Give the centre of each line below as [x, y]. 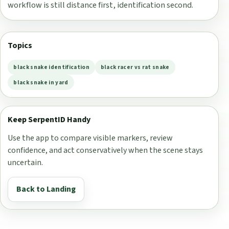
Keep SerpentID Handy [49, 120]
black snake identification [52, 67]
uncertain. [26, 162]
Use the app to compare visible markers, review [90, 138]
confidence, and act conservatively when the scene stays [106, 150]
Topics [20, 46]
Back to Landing [46, 189]
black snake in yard [41, 82]
